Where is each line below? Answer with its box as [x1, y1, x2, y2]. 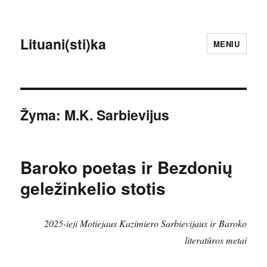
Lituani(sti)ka [20, 33, 107, 54]
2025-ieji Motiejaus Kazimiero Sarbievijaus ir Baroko [44, 217, 247, 229]
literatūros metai [184, 234, 247, 246]
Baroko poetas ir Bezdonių [20, 155, 233, 179]
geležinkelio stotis [20, 176, 166, 200]
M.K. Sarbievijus [64, 105, 170, 125]
